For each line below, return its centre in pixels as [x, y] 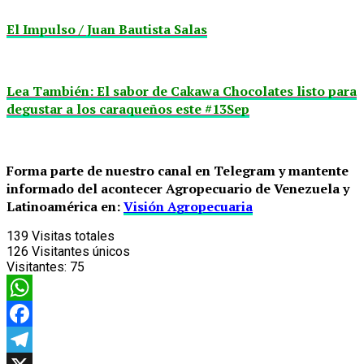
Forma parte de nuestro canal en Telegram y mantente [178, 170]
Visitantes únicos [81, 251]
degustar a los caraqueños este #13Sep [128, 108]
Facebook [35, 339]
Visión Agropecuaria [188, 206]
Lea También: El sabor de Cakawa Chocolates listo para [182, 91]
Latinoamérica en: [65, 206]
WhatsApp [36, 313]
